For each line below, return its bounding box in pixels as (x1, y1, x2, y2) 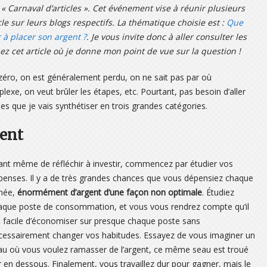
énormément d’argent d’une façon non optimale (17, 187, 202, 198)
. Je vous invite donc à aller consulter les (86, 31, 247, 42)
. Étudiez (201, 187, 234, 198)
